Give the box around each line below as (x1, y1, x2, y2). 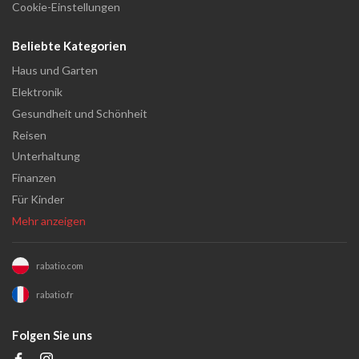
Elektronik (12, 85, 63, 99)
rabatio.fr (35, 288, 74, 300)
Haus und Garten (12, 63, 98, 78)
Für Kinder (12, 192, 64, 206)
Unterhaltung (12, 149, 80, 163)
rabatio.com (35, 260, 83, 271)
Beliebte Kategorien (12, 38, 127, 54)
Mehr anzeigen (12, 213, 86, 228)
